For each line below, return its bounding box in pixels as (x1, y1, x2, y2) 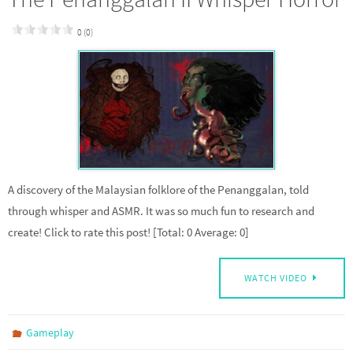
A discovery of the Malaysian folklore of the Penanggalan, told (8, 182, 309, 198)
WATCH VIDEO (244, 271, 308, 284)
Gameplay (26, 325, 75, 340)
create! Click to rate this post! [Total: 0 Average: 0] (8, 225, 249, 240)
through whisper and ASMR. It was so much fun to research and (8, 203, 314, 219)
